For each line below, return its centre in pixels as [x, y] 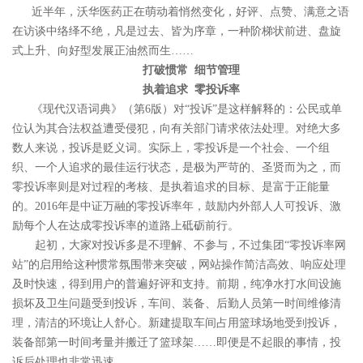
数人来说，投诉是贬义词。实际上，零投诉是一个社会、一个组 [171, 148]
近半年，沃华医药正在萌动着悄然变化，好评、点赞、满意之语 [190, 12]
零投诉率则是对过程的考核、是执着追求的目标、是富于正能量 [171, 187]
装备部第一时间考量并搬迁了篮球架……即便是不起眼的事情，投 [177, 342]
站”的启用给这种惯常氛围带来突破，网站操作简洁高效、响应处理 [179, 265]
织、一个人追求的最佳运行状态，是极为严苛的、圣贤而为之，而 [177, 167]
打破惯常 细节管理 [191, 70]
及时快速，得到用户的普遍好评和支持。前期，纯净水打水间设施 [177, 284]
